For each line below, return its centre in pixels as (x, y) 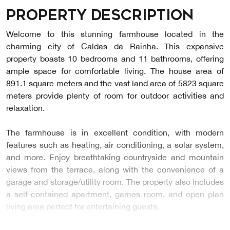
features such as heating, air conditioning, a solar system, (115, 145)
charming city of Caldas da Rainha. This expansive (115, 46)
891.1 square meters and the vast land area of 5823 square (115, 83)
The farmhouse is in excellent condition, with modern (115, 132)
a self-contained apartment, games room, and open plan (115, 194)
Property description (100, 15)
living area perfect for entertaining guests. (83, 206)
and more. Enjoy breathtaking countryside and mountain (115, 157)
